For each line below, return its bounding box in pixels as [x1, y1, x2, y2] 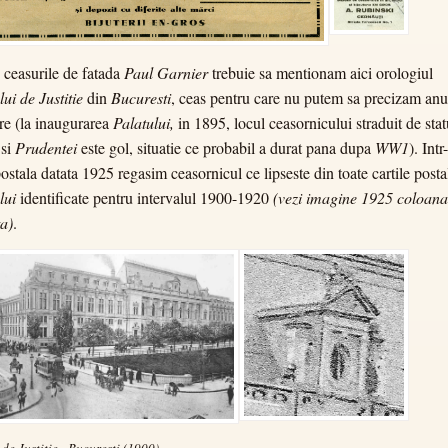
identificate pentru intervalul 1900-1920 [16, 187, 273, 209]
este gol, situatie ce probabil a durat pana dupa [77, 137, 375, 159]
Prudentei [15, 137, 77, 159]
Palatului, [113, 112, 178, 134]
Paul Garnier [124, 62, 208, 84]
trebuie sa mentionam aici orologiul [208, 62, 433, 84]
